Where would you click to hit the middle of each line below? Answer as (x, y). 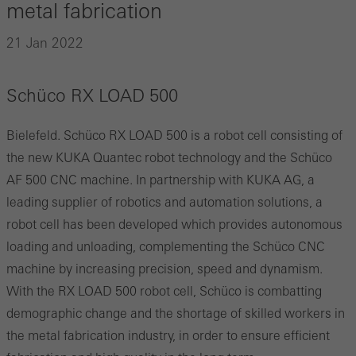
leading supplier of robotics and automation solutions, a (164, 202)
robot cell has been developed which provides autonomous (174, 224)
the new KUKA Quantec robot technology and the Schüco (169, 157)
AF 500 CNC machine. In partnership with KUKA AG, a (161, 180)
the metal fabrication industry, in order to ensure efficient (168, 335)
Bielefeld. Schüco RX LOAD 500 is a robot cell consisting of (174, 135)
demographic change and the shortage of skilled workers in (176, 313)
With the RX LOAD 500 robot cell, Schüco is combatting (164, 291)
